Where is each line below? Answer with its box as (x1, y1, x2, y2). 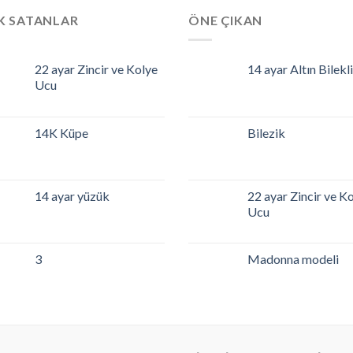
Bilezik (247, 124, 285, 140)
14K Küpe (35, 124, 88, 140)
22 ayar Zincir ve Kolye (35, 61, 158, 76)
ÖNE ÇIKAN (188, 13, 263, 28)
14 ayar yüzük (35, 188, 110, 203)
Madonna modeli (247, 251, 339, 266)
